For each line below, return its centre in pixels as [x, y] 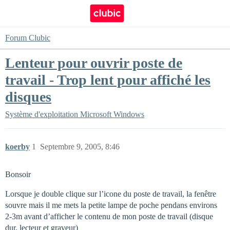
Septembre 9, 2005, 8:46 [80, 147]
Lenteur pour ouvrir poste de [94, 63]
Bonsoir [18, 174]
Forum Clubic [28, 38]
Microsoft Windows [112, 114]
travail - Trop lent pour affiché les [108, 80]
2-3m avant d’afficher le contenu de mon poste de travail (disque [109, 216]
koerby [17, 147]
